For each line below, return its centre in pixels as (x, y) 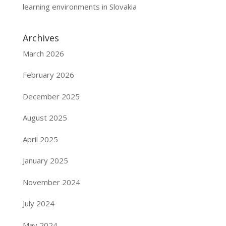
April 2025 (40, 139)
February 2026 (48, 75)
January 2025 (45, 161)
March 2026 (43, 53)
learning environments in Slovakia (79, 6)
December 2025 (51, 96)
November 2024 (51, 182)
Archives (41, 38)
